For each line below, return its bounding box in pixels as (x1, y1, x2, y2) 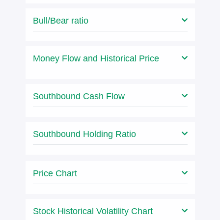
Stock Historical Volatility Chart (32, 206, 153, 216)
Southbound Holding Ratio (32, 129, 136, 139)
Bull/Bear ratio (32, 16, 88, 26)
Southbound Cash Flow (32, 91, 125, 101)
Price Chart (32, 168, 77, 178)
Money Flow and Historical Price (32, 54, 159, 63)
